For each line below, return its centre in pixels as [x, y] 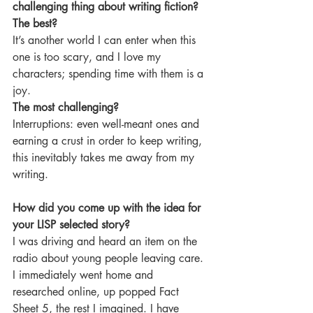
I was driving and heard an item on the [107, 241]
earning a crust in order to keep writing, [109, 141]
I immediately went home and [85, 275]
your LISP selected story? [71, 225]
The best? [37, 23]
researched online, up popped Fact [97, 292]
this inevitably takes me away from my [105, 158]
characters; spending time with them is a [110, 74]
